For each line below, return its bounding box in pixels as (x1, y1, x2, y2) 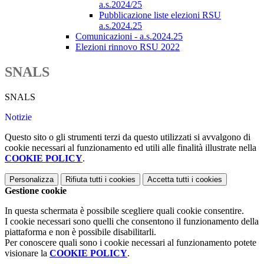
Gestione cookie (5, 186, 67, 196)
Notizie (5, 112, 32, 123)
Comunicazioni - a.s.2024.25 (75, 31, 183, 42)
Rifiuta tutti (65, 175, 103, 184)
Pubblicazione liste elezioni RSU (99, 10, 221, 21)
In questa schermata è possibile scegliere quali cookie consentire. (5, 206, 244, 216)
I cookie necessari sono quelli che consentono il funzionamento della (5, 216, 259, 227)
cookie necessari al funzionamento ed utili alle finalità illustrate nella (5, 143, 256, 153)
